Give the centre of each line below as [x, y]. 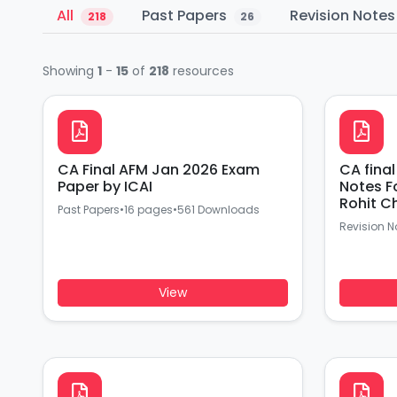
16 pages [148, 210]
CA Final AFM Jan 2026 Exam [159, 170]
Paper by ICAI [105, 187]
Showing [70, 71]
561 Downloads [218, 210]
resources [202, 71]
